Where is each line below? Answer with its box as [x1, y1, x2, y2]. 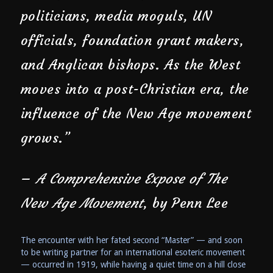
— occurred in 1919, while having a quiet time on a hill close [20, 259, 246, 269]
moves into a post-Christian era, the [20, 80, 249, 97]
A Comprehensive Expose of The [35, 170, 227, 187]
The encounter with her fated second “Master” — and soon [20, 235, 243, 245]
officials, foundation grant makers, [20, 32, 244, 49]
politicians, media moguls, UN [20, 7, 212, 24]
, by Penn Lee [143, 194, 229, 211]
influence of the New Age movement [20, 105, 252, 122]
